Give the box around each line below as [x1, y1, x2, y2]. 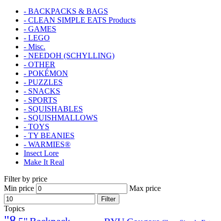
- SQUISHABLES [24, 105, 83, 113]
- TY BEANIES [24, 131, 74, 140]
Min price [4, 184, 34, 193]
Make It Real [24, 158, 64, 167]
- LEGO [24, 34, 50, 42]
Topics [4, 204, 25, 213]
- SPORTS [24, 96, 57, 105]
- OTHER [24, 60, 55, 69]
